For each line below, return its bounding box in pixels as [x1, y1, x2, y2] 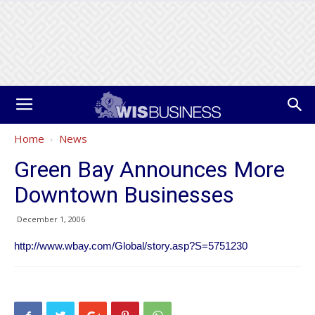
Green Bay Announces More [14, 156, 285, 183]
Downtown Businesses [14, 181, 234, 208]
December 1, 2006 [17, 214, 85, 224]
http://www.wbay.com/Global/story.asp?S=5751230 [14, 240, 247, 252]
